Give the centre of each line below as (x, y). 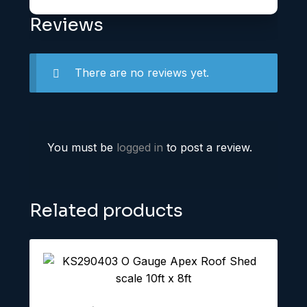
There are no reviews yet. (142, 72)
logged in (139, 147)
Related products (106, 211)
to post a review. (207, 147)
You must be (82, 147)
